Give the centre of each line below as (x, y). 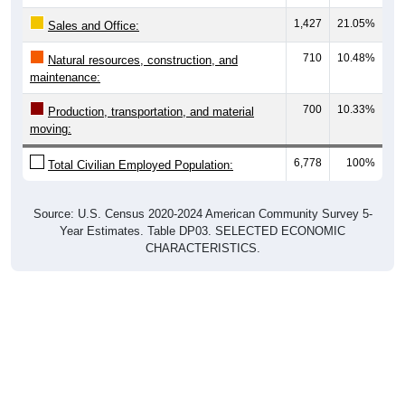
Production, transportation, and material (151, 94)
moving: (51, 111)
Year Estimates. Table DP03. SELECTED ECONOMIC (202, 213)
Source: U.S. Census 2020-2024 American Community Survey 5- (202, 196)
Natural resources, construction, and (143, 42)
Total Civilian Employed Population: (141, 147)
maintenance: (65, 60)
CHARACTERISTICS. (202, 231)
